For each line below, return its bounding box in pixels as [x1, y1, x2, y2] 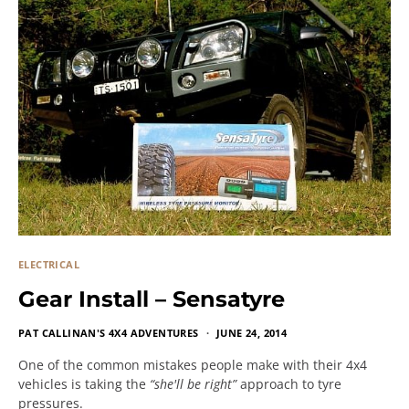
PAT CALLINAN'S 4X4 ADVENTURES [18, 325, 199, 340]
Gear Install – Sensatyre [18, 285, 285, 312]
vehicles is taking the [18, 374, 150, 393]
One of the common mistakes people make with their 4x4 [18, 355, 367, 373]
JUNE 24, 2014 [216, 325, 288, 340]
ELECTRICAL [18, 257, 79, 271]
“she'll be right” [150, 374, 236, 393]
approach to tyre [236, 374, 341, 393]
